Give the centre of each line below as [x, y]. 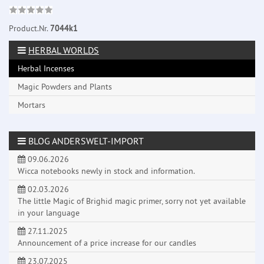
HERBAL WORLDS [64, 50]
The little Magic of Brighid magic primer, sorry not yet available [132, 201]
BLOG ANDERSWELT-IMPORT [85, 141]
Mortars [32, 105]
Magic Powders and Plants [65, 87]
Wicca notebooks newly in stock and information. [106, 171]
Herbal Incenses [46, 69]
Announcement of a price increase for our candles [107, 243]
